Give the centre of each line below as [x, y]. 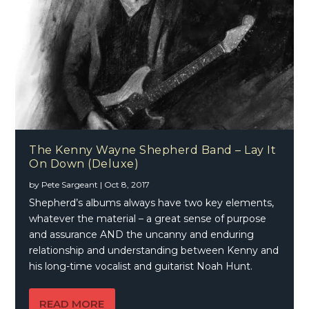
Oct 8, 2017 [127, 185]
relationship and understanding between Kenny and [154, 251]
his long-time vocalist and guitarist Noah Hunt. [141, 267]
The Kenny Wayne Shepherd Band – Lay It [153, 150]
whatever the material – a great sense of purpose [148, 219]
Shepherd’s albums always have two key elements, [152, 203]
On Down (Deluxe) [84, 164]
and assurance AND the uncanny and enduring [142, 235]
